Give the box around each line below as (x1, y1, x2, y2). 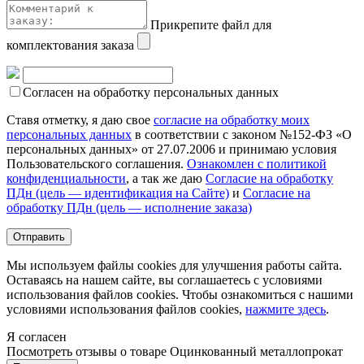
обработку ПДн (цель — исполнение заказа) (6, 200, 252, 214)
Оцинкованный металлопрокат (170, 344, 343, 358)
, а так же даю (126, 171, 206, 185)
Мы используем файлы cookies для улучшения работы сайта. (6, 258, 342, 272)
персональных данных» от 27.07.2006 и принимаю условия (6, 141, 336, 156)
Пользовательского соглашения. (6, 156, 187, 171)
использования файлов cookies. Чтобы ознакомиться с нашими (6, 287, 353, 301)
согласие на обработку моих (154, 112, 310, 127)
